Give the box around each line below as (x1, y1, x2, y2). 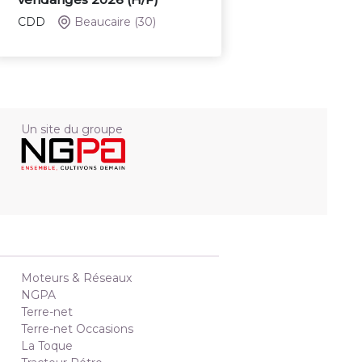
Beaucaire (74, 15, 132, 30)
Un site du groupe (21, 122, 123, 137)
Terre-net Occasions (21, 322, 133, 337)
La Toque (21, 339, 73, 354)
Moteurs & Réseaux (21, 271, 132, 286)
